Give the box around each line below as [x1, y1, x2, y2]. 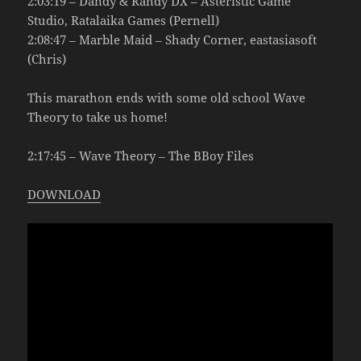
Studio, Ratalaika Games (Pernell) [27, 11, 220, 28]
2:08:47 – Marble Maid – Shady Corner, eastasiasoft [27, 31, 317, 48]
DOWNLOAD [27, 185, 102, 202]
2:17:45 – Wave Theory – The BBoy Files [27, 147, 255, 164]
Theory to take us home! [27, 108, 168, 125]
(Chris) [27, 50, 67, 67]
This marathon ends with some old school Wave [27, 89, 306, 106]
